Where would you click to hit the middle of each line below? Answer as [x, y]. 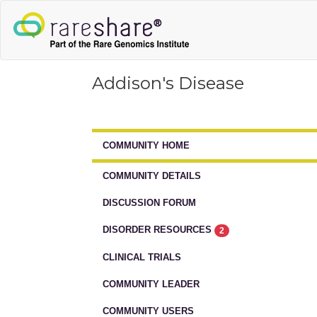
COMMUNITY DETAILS [152, 176]
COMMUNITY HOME [146, 145]
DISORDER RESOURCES [158, 230]
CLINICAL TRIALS [142, 257]
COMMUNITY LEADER [151, 284]
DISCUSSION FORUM [149, 203]
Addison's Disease [168, 83]
